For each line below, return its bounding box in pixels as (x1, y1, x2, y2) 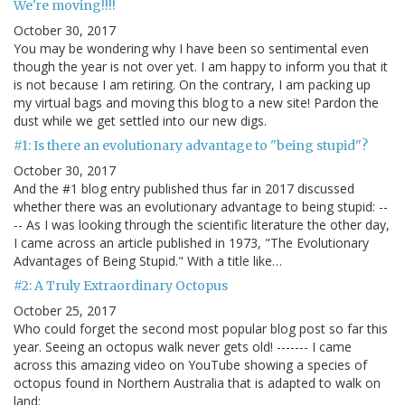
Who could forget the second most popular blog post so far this (14, 320, 388, 338)
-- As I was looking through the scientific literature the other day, (14, 216, 390, 234)
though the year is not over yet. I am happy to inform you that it (14, 58, 388, 76)
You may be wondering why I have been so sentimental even (14, 40, 369, 58)
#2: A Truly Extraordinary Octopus (14, 278, 228, 295)
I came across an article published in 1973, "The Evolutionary (14, 234, 369, 252)
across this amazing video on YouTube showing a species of (14, 356, 367, 374)
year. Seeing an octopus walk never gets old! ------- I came (14, 338, 352, 356)
